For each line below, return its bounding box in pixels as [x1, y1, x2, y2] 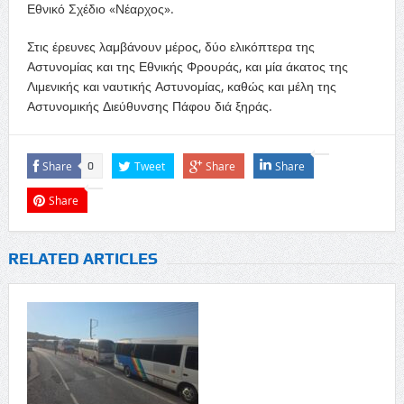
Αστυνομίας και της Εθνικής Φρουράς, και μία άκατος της [26, 57, 348, 75]
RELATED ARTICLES [7, 248, 158, 268]
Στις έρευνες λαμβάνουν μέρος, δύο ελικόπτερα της [26, 37, 315, 55]
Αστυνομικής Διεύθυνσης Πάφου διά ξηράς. [26, 96, 272, 115]
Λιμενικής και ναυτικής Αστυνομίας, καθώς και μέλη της [26, 77, 336, 95]
